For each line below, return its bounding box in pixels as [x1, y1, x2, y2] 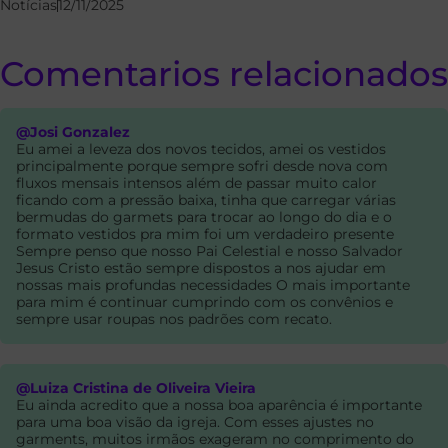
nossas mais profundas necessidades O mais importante [16, 276, 410, 295]
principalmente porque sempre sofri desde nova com [16, 157, 388, 176]
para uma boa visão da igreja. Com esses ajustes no [16, 413, 374, 432]
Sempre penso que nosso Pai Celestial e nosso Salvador [16, 242, 403, 261]
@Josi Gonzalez [16, 123, 130, 142]
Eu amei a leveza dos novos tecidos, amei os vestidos [16, 140, 386, 159]
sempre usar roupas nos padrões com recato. [16, 310, 332, 329]
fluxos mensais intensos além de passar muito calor [16, 174, 377, 193]
